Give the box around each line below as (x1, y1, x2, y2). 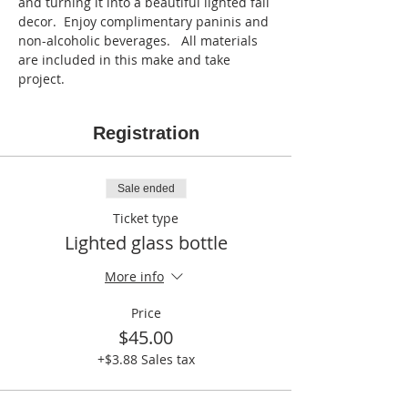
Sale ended (117, 182, 175, 195)
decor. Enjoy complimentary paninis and (18, 13, 272, 30)
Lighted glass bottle (64, 230, 228, 255)
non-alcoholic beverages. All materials (18, 32, 261, 49)
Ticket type (113, 209, 178, 227)
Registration (92, 123, 199, 143)
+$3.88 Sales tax (97, 351, 195, 368)
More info (105, 268, 164, 286)
